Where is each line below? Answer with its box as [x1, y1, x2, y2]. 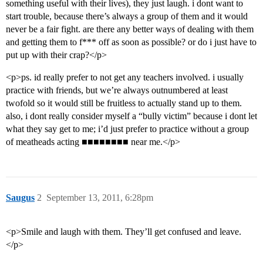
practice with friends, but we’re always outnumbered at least [6, 85, 228, 96]
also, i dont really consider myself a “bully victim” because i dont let [6, 111, 257, 122]
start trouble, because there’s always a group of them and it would [6, 11, 248, 22]
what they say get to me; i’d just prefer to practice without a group [6, 124, 249, 134]
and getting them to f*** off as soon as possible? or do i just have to [6, 37, 257, 48]
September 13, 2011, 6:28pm [46, 193, 153, 203]
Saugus [6, 193, 35, 203]
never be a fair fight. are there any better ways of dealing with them [6, 24, 254, 35]
